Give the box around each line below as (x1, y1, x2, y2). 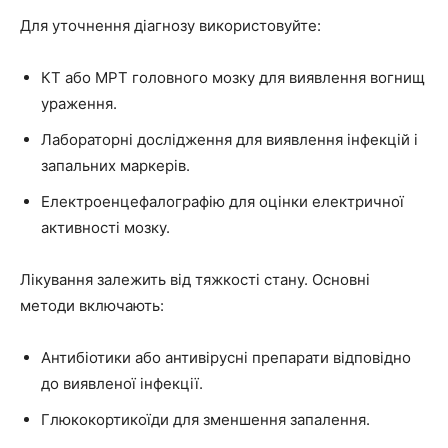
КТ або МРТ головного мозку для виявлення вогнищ (41, 67, 425, 87)
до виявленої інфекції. (41, 373, 203, 393)
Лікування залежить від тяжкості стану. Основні (20, 269, 370, 289)
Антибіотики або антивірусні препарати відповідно (41, 347, 411, 367)
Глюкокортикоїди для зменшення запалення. (41, 409, 370, 429)
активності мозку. (41, 217, 170, 237)
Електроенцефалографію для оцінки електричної (41, 191, 404, 211)
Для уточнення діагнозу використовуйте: (20, 15, 321, 35)
